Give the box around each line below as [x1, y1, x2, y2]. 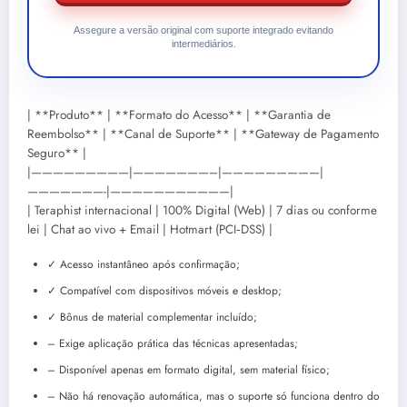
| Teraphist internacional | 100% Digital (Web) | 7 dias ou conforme [27, 201, 377, 219]
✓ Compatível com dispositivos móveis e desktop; [47, 282, 282, 299]
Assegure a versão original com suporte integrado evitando [74, 24, 333, 35]
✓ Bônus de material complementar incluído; [47, 308, 257, 325]
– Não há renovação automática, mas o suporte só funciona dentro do [47, 387, 380, 404]
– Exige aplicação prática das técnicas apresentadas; [47, 334, 298, 352]
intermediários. [171, 37, 236, 49]
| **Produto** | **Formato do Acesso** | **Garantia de [27, 105, 331, 124]
